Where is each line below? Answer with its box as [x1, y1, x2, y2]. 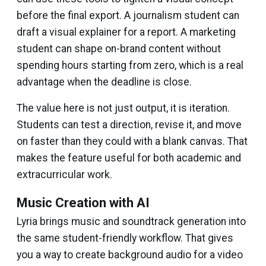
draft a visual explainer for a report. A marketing [17, 26, 236, 39]
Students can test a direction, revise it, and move [17, 119, 242, 131]
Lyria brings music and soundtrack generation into [17, 216, 246, 228]
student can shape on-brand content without [17, 43, 221, 55]
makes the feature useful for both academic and [17, 152, 241, 164]
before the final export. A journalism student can [17, 9, 239, 22]
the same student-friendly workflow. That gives [17, 232, 233, 245]
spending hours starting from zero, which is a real [17, 59, 243, 72]
